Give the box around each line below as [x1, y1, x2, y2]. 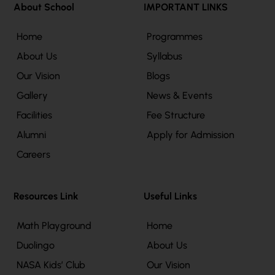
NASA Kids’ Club [17, 259, 85, 271]
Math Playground [17, 220, 91, 231]
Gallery [17, 90, 48, 101]
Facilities [17, 109, 52, 121]
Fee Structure [147, 109, 205, 121]
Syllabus [147, 50, 182, 62]
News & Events [147, 90, 212, 101]
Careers [17, 149, 50, 160]
